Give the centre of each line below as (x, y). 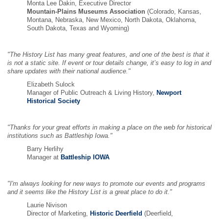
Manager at (44, 157)
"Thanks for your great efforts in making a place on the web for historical (109, 128)
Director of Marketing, (58, 214)
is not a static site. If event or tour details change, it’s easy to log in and (109, 63)
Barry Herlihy (45, 149)
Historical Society (54, 101)
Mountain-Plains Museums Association (86, 12)
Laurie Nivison (47, 205)
